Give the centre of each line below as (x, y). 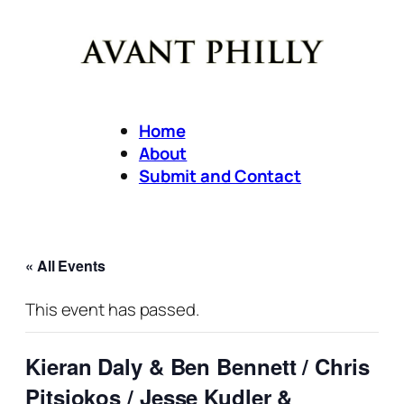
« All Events (65, 266)
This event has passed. (112, 310)
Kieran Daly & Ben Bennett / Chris (197, 367)
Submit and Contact (220, 175)
